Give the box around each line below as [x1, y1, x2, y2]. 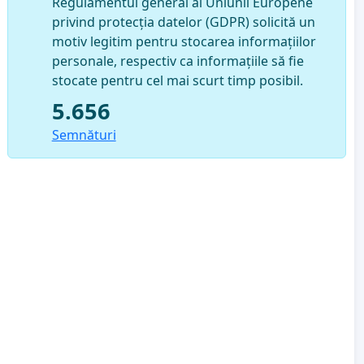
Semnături [51, 125, 116, 144]
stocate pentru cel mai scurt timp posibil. [51, 71, 303, 89]
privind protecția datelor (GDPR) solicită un [51, 12, 315, 31]
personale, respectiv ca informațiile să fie [51, 51, 304, 70]
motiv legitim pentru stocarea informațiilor [51, 32, 316, 50]
